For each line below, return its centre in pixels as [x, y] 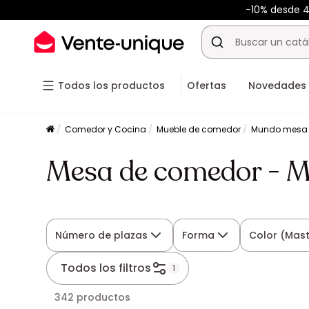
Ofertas [207, 86]
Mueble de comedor [199, 129]
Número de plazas [102, 235]
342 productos [93, 297]
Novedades [277, 86]
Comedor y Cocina [106, 129]
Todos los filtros [106, 268]
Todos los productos [111, 86]
